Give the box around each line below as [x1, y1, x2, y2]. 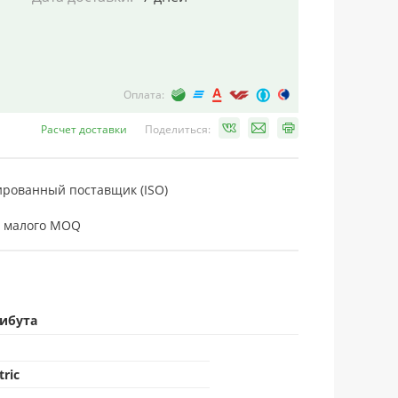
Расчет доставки [41, 122, 127, 137]
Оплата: [123, 87, 164, 102]
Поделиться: [145, 122, 211, 137]
